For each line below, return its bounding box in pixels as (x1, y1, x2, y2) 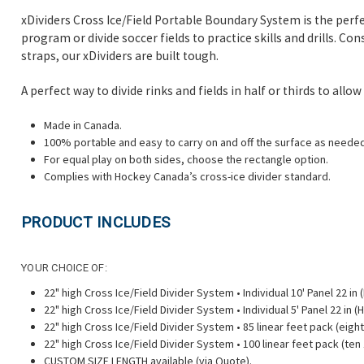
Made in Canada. (44, 117, 122, 132)
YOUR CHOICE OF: (21, 261, 107, 274)
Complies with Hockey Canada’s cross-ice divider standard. (44, 168, 331, 184)
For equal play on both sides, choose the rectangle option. (44, 151, 328, 167)
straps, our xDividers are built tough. (21, 47, 219, 63)
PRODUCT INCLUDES (21, 212, 170, 232)
